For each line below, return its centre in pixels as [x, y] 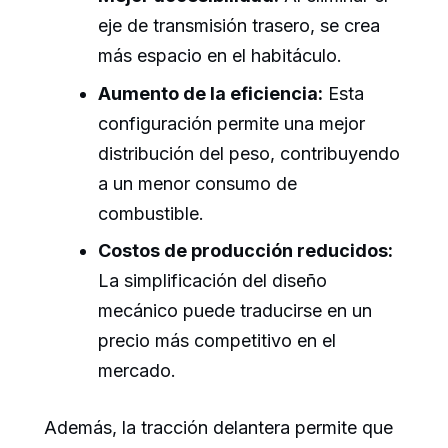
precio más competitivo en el [217, 340]
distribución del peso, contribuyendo [249, 153]
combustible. [151, 213]
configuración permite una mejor [231, 123]
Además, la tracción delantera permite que [218, 427]
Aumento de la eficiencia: [210, 93]
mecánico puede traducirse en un [235, 310]
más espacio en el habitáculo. [220, 56]
